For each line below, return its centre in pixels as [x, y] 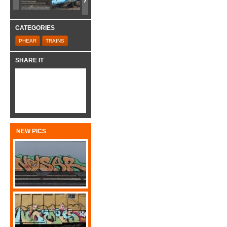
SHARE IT [29, 61]
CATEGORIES [35, 28]
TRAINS [55, 41]
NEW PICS [31, 131]
